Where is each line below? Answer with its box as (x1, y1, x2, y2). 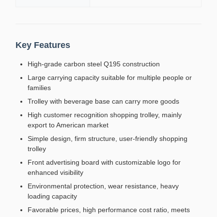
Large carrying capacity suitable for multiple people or (28, 74, 192, 81)
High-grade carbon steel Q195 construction (28, 60, 160, 68)
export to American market (28, 121, 108, 129)
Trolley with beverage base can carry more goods (28, 97, 179, 105)
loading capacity (28, 192, 77, 200)
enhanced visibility (28, 169, 83, 176)
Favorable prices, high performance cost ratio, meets (28, 206, 190, 214)
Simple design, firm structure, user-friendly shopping (28, 135, 187, 142)
